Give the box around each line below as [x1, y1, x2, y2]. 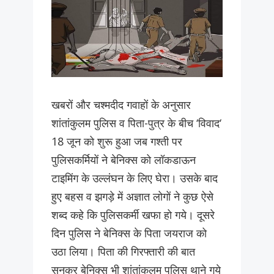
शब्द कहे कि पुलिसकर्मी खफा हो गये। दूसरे [51, 207, 215, 223]
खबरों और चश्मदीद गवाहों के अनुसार [51, 97, 191, 113]
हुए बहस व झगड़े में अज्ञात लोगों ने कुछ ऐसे [51, 189, 213, 204]
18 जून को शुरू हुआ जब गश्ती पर [51, 134, 182, 149]
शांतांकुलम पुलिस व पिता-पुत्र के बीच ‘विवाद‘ [51, 116, 221, 131]
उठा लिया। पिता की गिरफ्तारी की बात [51, 244, 195, 259]
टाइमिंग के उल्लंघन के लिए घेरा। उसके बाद [51, 171, 218, 186]
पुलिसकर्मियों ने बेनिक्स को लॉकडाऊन [51, 152, 196, 168]
